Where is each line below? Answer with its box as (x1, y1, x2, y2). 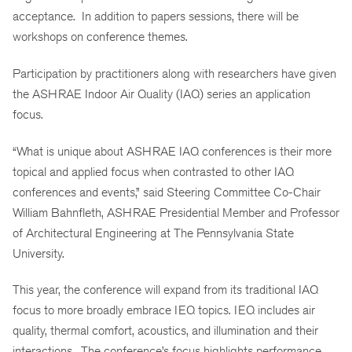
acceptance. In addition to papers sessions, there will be (13, 9, 299, 24)
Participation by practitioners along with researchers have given (13, 65, 336, 81)
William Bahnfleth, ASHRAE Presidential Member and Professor (13, 204, 339, 220)
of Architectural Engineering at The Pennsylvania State (13, 225, 294, 240)
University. (13, 245, 64, 261)
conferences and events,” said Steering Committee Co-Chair (13, 184, 321, 200)
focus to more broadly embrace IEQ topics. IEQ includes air (13, 302, 315, 318)
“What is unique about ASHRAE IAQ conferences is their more (13, 143, 332, 159)
